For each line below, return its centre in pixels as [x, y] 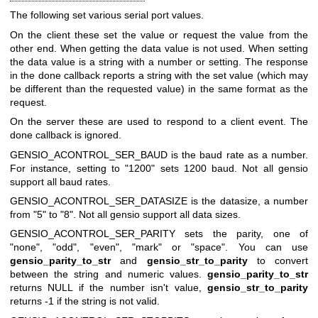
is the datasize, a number [250, 201]
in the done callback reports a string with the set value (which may [159, 75]
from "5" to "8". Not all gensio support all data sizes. [125, 214]
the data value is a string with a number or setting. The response [159, 61]
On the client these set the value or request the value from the [159, 34]
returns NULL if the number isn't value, [109, 288]
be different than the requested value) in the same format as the [159, 88]
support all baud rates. [60, 181]
